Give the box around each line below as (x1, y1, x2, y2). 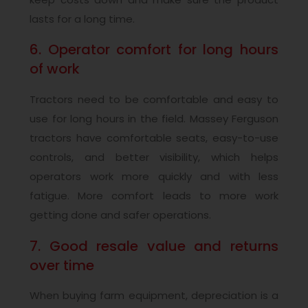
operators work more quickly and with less (30, 169, 278, 184)
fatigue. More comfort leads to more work (30, 188, 278, 203)
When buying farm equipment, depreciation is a (30, 288, 278, 303)
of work (30, 59, 80, 79)
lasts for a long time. (30, 11, 135, 26)
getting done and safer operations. (30, 208, 211, 223)
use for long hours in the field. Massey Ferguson (30, 111, 278, 126)
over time (30, 255, 94, 275)
